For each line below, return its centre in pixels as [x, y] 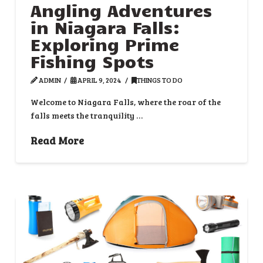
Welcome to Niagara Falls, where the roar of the [125, 102]
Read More [57, 140]
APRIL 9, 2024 [99, 80]
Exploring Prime [104, 44]
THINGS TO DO [159, 80]
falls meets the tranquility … [86, 116]
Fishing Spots [92, 61]
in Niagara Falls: [105, 27]
